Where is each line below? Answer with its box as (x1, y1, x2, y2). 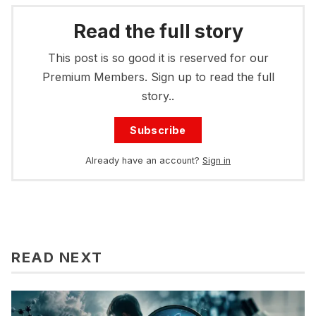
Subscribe (130, 123, 186, 136)
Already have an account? (85, 154, 200, 166)
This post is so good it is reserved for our (47, 50, 269, 65)
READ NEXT (11, 248, 103, 266)
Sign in (202, 154, 231, 166)
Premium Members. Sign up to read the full (42, 69, 274, 84)
